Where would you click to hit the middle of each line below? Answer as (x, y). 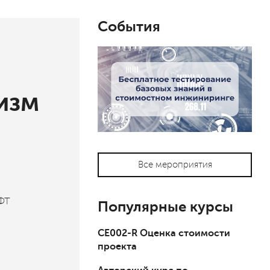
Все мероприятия (175, 165)
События (129, 27)
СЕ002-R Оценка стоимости (164, 234)
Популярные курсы (165, 207)
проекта (117, 247)
